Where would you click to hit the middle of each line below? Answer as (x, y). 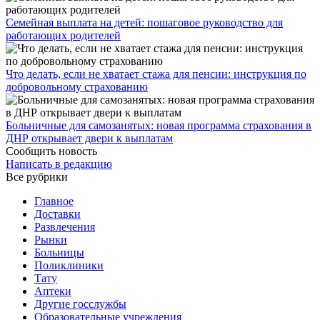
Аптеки (53, 291)
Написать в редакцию (59, 164)
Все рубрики (37, 177)
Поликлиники (69, 266)
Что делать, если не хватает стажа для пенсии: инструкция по (156, 74)
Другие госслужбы (80, 304)
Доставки (57, 214)
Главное (54, 201)
